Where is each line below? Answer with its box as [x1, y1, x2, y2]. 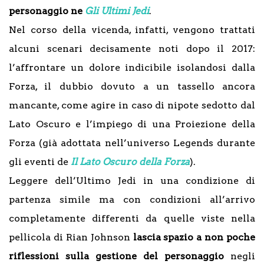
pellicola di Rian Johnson [9, 232, 130, 243]
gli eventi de [9, 156, 71, 168]
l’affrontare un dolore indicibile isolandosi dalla [9, 62, 255, 74]
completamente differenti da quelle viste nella [9, 213, 255, 225]
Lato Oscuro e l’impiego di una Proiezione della [9, 118, 255, 130]
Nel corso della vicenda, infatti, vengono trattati [9, 24, 255, 36]
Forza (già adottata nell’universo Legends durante [9, 137, 255, 149]
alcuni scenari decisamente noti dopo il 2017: [9, 43, 255, 55]
